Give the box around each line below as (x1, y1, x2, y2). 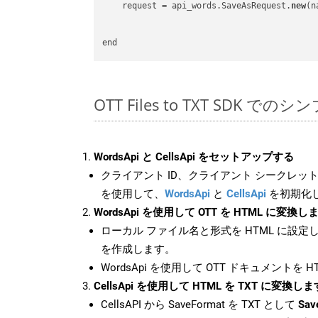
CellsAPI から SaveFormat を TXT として (101, 297, 298, 311)
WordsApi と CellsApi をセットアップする (94, 150, 294, 163)
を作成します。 (101, 242, 175, 256)
